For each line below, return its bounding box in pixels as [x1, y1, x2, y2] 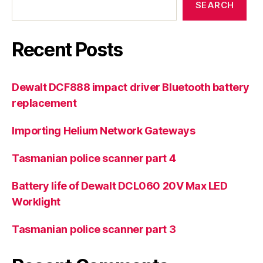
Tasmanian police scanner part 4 [12, 152, 176, 164]
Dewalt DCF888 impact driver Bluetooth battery [12, 81, 249, 93]
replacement [12, 97, 77, 109]
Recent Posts [12, 38, 123, 61]
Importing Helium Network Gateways [12, 124, 195, 137]
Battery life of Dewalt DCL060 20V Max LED [12, 180, 228, 192]
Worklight [12, 195, 60, 208]
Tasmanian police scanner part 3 [12, 223, 176, 235]
